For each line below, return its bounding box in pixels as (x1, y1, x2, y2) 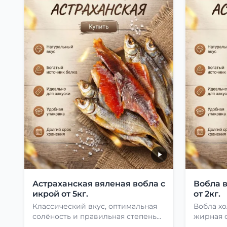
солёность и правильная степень (32, 211, 157, 221)
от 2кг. (194, 188, 220, 199)
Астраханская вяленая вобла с (32, 178, 165, 188)
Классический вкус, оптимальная (32, 201, 157, 211)
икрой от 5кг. (32, 188, 88, 199)
